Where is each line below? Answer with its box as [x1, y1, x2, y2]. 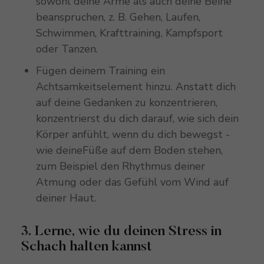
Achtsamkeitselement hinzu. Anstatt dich [35, 80, 236, 94]
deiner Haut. [35, 191, 96, 206]
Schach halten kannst [21, 240, 152, 255]
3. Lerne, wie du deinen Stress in [21, 225, 222, 239]
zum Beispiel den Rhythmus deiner [35, 159, 205, 174]
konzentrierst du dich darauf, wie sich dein [35, 111, 239, 126]
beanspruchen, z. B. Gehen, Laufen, [35, 10, 200, 25]
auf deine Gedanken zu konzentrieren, [35, 95, 217, 110]
